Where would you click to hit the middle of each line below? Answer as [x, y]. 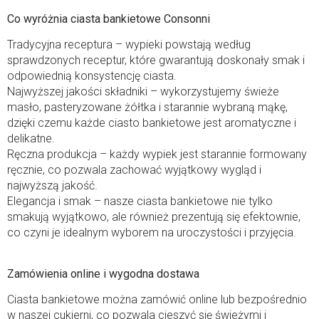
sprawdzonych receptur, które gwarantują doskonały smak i [156, 60]
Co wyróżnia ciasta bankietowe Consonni [109, 19]
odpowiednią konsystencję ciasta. [92, 75]
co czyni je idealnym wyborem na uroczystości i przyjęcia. [152, 232]
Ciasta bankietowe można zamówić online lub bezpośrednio [157, 299]
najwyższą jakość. [52, 185]
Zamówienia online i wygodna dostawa [103, 273]
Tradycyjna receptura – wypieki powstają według [129, 44]
